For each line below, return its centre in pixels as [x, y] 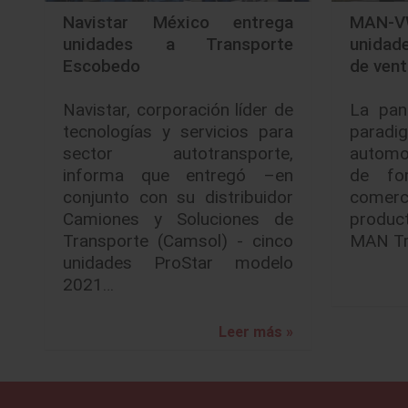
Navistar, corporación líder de [178, 110]
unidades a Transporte [178, 44]
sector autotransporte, [178, 153]
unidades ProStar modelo [178, 263]
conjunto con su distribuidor [178, 197]
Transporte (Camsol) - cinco [178, 241]
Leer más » [255, 332]
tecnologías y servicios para [178, 132]
